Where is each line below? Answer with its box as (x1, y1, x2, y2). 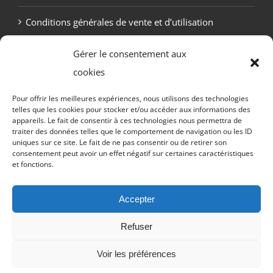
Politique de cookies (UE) (26, 46, 129, 59)
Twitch (206, 225, 233, 236)
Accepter (118, 193, 155, 204)
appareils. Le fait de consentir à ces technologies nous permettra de (12, 115, 242, 126)
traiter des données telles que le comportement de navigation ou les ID (12, 126, 252, 136)
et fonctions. (12, 159, 54, 169)
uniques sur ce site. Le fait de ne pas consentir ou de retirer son (12, 137, 227, 147)
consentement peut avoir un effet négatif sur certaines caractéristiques (12, 148, 253, 158)
